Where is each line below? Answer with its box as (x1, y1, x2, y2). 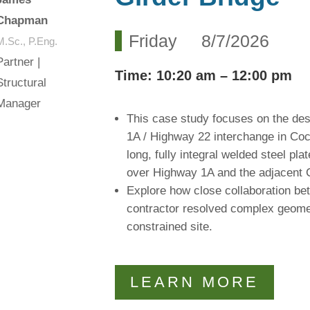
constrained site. (126, 220, 216, 233)
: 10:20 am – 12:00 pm (147, 68, 292, 83)
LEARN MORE (129, 273, 259, 291)
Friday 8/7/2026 (128, 31, 269, 51)
